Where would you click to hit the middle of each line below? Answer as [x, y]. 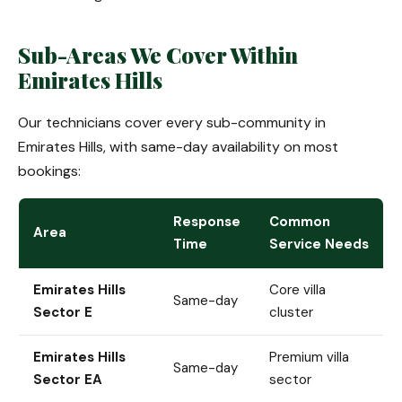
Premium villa [309, 357]
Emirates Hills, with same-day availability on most [178, 147]
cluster [291, 312]
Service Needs [319, 244]
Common [300, 222]
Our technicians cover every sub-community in [172, 122]
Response [207, 222]
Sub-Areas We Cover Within [158, 55]
